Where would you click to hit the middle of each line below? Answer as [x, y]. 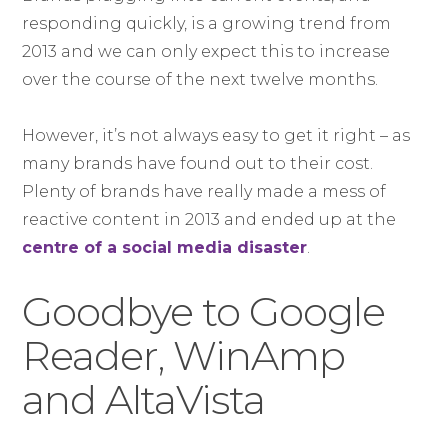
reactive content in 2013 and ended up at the [209, 219]
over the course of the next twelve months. [200, 79]
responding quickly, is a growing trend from [207, 23]
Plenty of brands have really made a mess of [204, 191]
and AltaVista [144, 399]
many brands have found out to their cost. [198, 163]
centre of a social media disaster [165, 247]
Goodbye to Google [204, 311]
